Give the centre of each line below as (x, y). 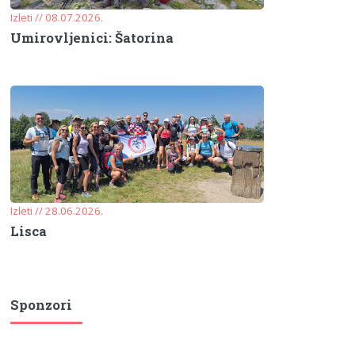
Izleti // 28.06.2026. (57, 210)
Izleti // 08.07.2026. (57, 17)
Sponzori (42, 305)
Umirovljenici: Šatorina (92, 38)
